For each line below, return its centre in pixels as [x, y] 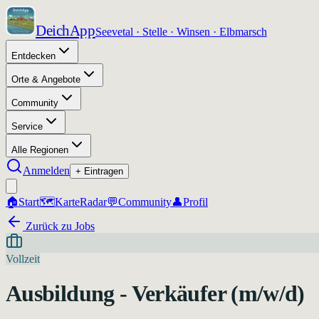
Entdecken [33, 56]
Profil [195, 202]
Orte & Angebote [46, 79]
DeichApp [66, 31]
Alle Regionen [40, 150]
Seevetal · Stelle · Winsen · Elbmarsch [181, 32]
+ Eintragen [99, 171]
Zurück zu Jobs [59, 226]
